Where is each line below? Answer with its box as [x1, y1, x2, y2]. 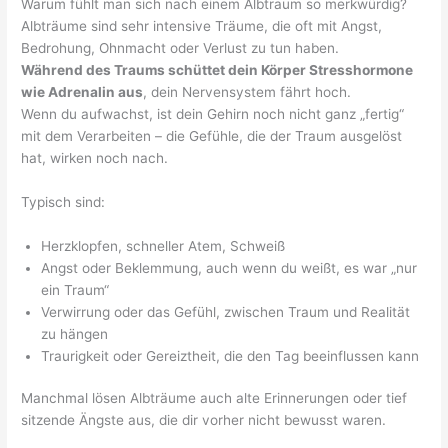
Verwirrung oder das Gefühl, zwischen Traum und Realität [41, 303, 411, 320]
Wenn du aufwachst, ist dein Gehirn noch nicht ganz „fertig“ [21, 106, 405, 123]
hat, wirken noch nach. [21, 150, 169, 167]
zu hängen [41, 325, 109, 342]
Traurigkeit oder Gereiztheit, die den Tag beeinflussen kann [41, 347, 420, 364]
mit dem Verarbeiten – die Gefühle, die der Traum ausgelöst [21, 128, 403, 145]
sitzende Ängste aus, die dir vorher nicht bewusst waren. [21, 412, 387, 429]
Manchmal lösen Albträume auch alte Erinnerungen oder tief [21, 390, 408, 407]
